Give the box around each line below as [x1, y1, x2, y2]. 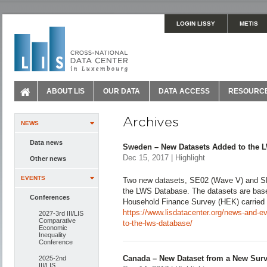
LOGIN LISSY [176, 20, 215, 27]
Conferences [30, 194, 70, 201]
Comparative [39, 217, 76, 224]
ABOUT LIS [46, 87, 85, 95]
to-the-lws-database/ [123, 219, 193, 228]
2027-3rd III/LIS [39, 210, 83, 217]
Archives [123, 114, 179, 129]
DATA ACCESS [159, 87, 210, 95]
